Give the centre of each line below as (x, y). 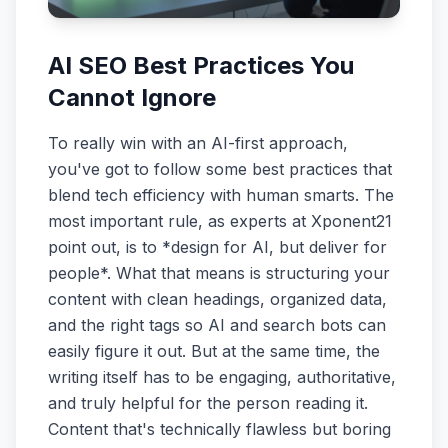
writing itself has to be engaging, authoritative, (222, 376)
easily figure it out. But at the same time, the (214, 350)
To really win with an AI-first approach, (198, 142)
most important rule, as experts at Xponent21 (220, 220)
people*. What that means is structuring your (219, 272)
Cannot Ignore (132, 97)
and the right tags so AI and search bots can (217, 324)
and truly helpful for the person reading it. (208, 402)
